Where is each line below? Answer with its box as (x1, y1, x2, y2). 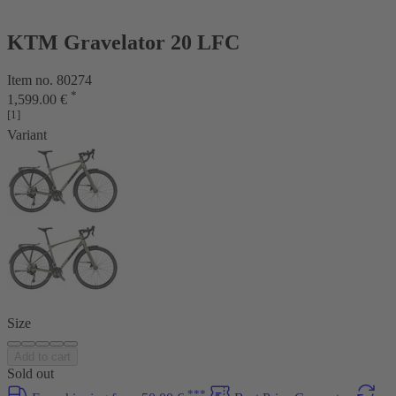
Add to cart (14, 350, 71, 364)
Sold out (7, 366, 54, 382)
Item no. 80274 (7, 72, 92, 88)
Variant (7, 127, 47, 143)
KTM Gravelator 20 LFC (7, 30, 240, 54)
